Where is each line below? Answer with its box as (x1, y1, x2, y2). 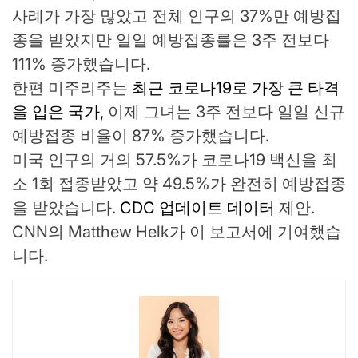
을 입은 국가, (12, 102, 104, 122)
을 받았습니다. (12, 198, 120, 218)
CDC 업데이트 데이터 (120, 198, 275, 218)
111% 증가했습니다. (12, 54, 150, 74)
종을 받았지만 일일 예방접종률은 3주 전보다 (12, 30, 329, 50)
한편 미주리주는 (12, 78, 128, 98)
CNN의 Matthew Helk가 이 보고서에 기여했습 (12, 222, 341, 242)
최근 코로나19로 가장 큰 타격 (128, 78, 340, 98)
